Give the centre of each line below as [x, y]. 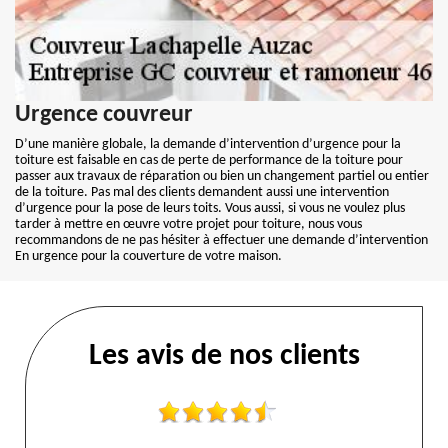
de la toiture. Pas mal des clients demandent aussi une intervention [202, 192]
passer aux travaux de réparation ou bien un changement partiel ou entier [222, 176]
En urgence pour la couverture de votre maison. [148, 256]
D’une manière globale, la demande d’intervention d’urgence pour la [208, 144]
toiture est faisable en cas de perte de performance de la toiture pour [209, 160]
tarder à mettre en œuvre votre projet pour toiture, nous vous [188, 224]
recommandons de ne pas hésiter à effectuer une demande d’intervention [221, 240]
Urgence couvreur [104, 115]
